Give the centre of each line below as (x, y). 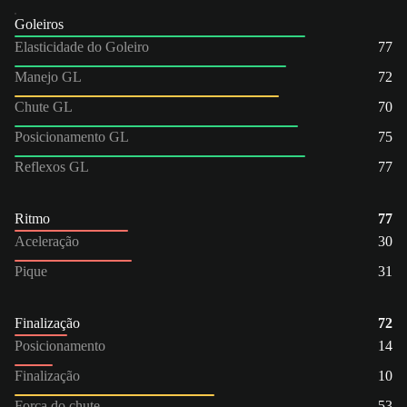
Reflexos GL (52, 166)
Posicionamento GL (72, 136)
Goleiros (39, 24)
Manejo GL (48, 76)
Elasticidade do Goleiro (82, 46)
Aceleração (47, 241)
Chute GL (44, 106)
